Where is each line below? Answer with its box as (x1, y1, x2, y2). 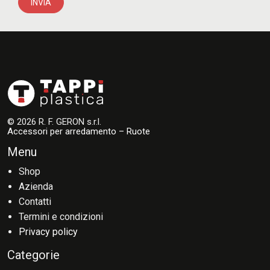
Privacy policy (19, 226, 78, 238)
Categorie (7, 248, 60, 263)
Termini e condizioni (19, 211, 104, 223)
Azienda (19, 181, 54, 193)
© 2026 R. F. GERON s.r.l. (7, 116, 101, 128)
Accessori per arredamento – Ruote (7, 126, 150, 137)
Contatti (19, 196, 52, 208)
